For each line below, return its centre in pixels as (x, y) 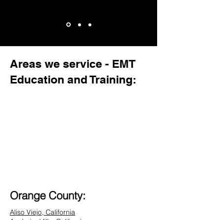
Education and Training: (73, 79)
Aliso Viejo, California (42, 212)
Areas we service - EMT (73, 64)
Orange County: (48, 195)
